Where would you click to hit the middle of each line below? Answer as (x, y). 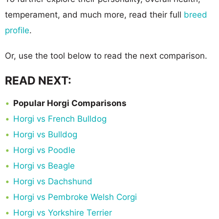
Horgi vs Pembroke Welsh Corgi (75, 197)
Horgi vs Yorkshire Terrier (63, 212)
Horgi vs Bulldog (45, 134)
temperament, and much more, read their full (94, 14)
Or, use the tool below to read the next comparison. (106, 55)
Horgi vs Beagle (44, 165)
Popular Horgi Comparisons (70, 103)
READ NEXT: (38, 80)
